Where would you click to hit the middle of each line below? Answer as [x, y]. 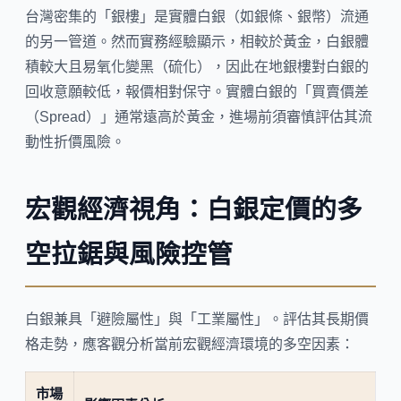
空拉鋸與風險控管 [129, 255]
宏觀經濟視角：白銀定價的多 [194, 210]
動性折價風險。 [75, 142]
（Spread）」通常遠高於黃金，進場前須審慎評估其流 [199, 117]
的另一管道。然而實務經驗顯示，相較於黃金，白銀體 [197, 42]
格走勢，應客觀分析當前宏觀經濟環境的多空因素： [190, 344]
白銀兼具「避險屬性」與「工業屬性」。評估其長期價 [197, 319]
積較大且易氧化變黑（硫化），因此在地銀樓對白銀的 [197, 67]
